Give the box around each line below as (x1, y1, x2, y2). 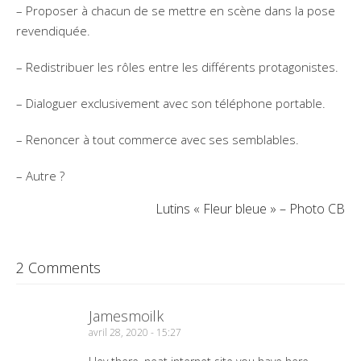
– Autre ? (16, 168, 64, 184)
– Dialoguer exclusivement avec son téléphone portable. (16, 95, 326, 111)
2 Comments (16, 258, 101, 277)
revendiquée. (16, 23, 90, 39)
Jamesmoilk (89, 306, 164, 326)
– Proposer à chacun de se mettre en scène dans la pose (16, 2, 335, 19)
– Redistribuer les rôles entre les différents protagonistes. (16, 59, 338, 75)
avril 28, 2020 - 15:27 (89, 326, 181, 339)
